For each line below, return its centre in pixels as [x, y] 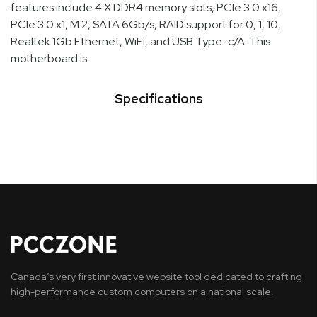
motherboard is [49, 58]
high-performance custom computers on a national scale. [142, 291]
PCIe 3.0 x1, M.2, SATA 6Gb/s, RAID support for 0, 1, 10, [146, 24]
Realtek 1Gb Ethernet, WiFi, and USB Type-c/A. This [140, 41]
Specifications [158, 98]
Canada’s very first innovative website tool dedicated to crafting [156, 276]
